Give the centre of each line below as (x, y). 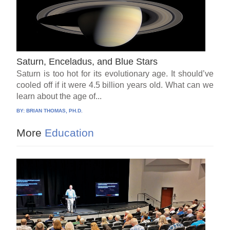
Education (68, 132)
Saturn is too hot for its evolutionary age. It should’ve (115, 73)
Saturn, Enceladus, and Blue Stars (87, 61)
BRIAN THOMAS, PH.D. (55, 110)
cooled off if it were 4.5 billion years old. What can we (115, 85)
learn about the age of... (59, 96)
